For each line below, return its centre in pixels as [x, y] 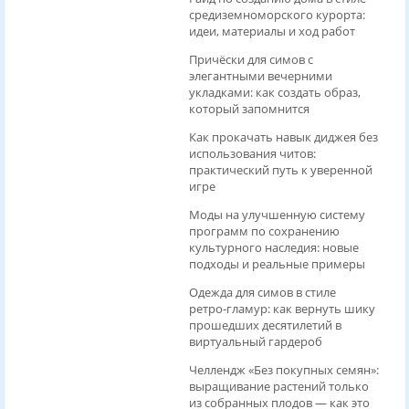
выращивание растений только [278, 387]
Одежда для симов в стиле [262, 293]
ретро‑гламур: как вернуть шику [282, 309]
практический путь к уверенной [280, 170]
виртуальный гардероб [255, 342]
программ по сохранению [264, 231]
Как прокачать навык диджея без [283, 137]
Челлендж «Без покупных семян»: [283, 370]
